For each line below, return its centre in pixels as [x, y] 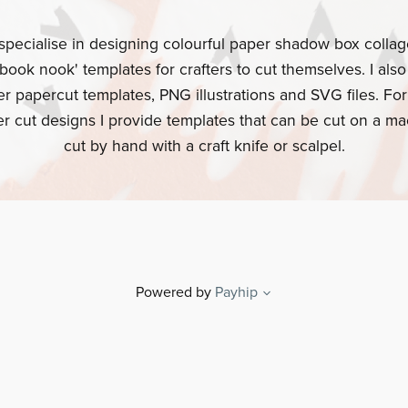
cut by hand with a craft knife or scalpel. [204, 147]
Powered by [173, 293]
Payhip [236, 293]
